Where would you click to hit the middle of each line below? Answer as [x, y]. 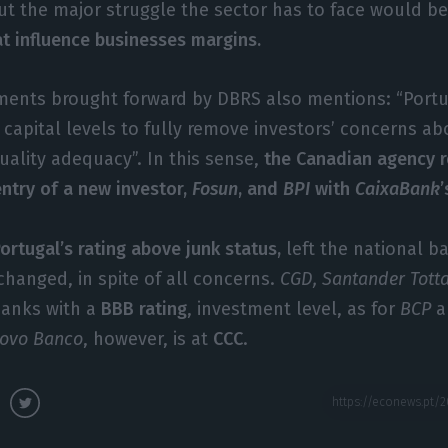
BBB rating [142, 309]
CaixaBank [398, 189]
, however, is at [148, 339]
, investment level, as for [294, 309]
